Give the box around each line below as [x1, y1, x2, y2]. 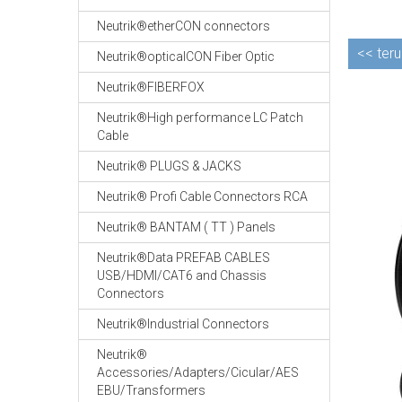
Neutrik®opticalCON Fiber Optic [97, 49, 275, 64]
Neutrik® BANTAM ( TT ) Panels [97, 220, 275, 234]
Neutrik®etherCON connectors [97, 19, 270, 33]
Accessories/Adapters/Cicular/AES [97, 365, 299, 380]
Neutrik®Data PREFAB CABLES [97, 250, 270, 265]
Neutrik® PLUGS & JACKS [97, 159, 241, 173]
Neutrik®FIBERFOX [97, 80, 205, 94]
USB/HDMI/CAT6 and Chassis [97, 268, 267, 283]
